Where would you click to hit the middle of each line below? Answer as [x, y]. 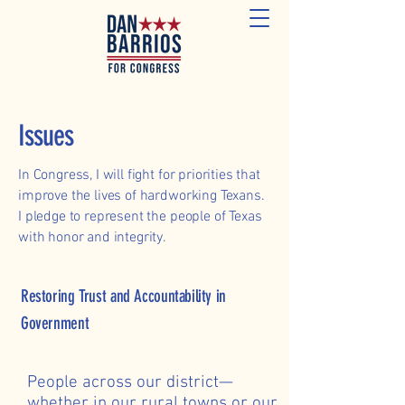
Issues [46, 136]
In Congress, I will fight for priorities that [139, 175]
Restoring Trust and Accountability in [123, 296]
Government [55, 323]
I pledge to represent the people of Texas [140, 217]
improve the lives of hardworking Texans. [141, 196]
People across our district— [130, 383]
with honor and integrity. [92, 238]
